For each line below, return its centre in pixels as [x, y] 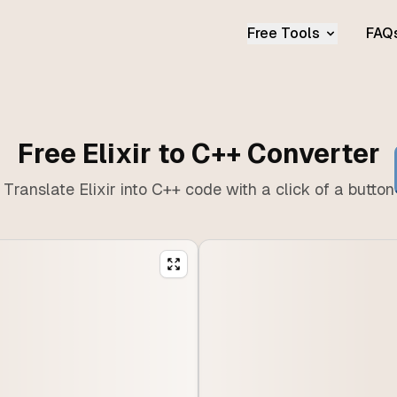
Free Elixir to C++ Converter [198, 154]
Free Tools [283, 33]
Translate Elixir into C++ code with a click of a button [198, 189]
